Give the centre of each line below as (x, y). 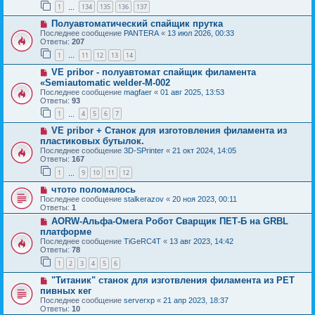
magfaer (138, 92)
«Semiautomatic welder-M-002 (105, 82)
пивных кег (66, 290)
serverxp (139, 300)
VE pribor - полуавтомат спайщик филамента (153, 72)
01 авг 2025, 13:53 (192, 92)
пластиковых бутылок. (92, 141)
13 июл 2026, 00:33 (201, 33)
